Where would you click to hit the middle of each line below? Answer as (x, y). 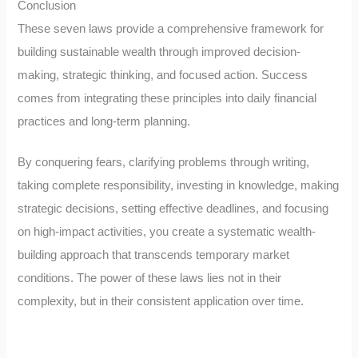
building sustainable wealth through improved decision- (159, 52)
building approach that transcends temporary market (154, 255)
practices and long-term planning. (104, 122)
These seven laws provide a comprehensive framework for (171, 29)
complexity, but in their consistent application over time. (161, 301)
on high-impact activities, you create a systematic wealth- (167, 231)
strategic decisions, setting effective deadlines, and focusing (173, 208)
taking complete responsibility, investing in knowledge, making (179, 185)
